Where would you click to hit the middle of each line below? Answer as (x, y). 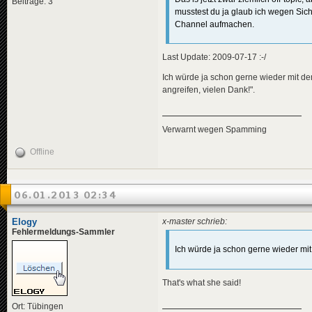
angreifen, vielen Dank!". (209, 89)
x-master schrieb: (195, 222)
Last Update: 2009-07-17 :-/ (214, 57)
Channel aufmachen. (214, 25)
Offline (42, 152)
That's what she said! (202, 282)
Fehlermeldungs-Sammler (63, 232)
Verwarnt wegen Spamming (214, 130)
